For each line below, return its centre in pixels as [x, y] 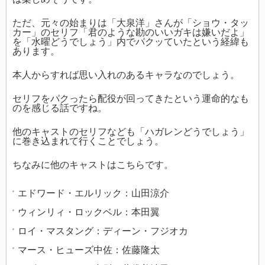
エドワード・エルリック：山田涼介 [93, 193]
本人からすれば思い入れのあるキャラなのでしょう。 [126, 75]
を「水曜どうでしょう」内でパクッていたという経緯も [131, 42]
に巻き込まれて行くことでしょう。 [88, 141]
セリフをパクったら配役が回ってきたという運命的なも [131, 99]
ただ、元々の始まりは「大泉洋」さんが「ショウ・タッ [131, 23]
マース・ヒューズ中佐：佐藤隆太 [89, 250]
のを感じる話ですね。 [60, 108]
